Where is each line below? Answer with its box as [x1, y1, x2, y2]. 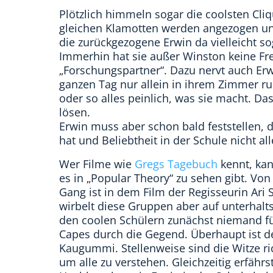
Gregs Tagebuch [135, 157, 218, 172]
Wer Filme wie [59, 157, 135, 172]
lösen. [59, 105, 90, 120]
